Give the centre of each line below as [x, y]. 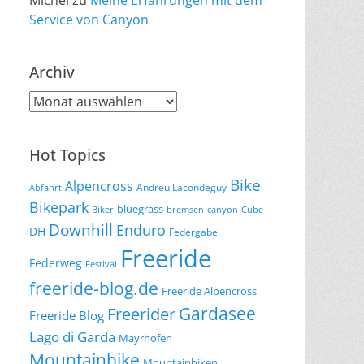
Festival [101, 264]
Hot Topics [67, 155]
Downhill [81, 230]
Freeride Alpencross [209, 291]
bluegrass [140, 209]
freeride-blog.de [94, 288]
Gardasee [217, 313]
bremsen [185, 210]
